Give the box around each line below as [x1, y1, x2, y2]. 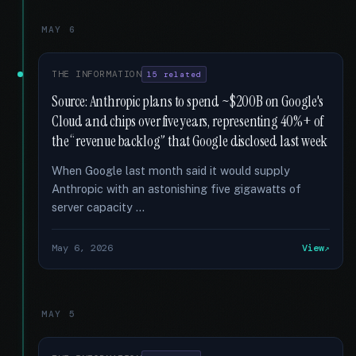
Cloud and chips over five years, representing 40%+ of [52, 112, 324, 131]
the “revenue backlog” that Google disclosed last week [52, 132, 328, 151]
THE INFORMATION [52, 68, 142, 79]
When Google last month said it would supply [52, 164, 290, 177]
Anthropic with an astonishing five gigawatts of [52, 182, 301, 195]
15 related [147, 69, 202, 79]
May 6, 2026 [52, 242, 113, 254]
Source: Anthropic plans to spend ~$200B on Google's [52, 92, 323, 111]
